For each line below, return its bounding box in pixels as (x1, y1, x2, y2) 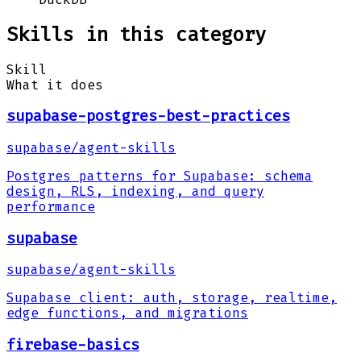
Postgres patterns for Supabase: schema (6, 168, 313, 184)
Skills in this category (6, 23, 266, 46)
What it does (6, 77, 103, 93)
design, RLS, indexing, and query (6, 183, 264, 199)
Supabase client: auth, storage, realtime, (6, 290, 337, 306)
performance (6, 198, 95, 214)
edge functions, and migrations (6, 305, 248, 322)
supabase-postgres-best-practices (6, 107, 290, 126)
